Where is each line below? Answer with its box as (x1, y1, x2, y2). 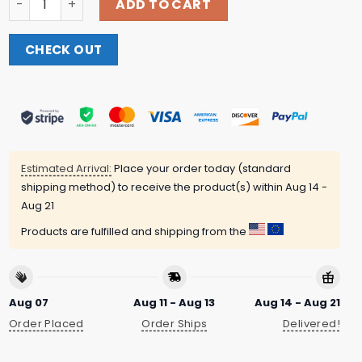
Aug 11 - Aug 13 (133, 294, 216, 310)
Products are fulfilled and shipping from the (21, 224, 249, 240)
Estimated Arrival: (21, 161, 112, 177)
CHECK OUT (24, 40, 103, 58)
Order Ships (141, 316, 208, 332)
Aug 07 (9, 294, 48, 310)
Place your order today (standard (112, 161, 291, 177)
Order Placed (9, 316, 84, 332)
